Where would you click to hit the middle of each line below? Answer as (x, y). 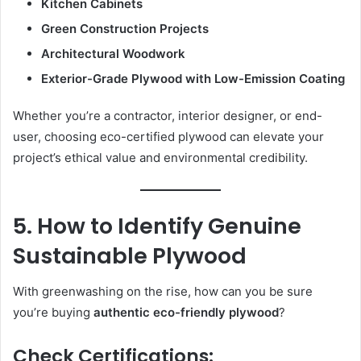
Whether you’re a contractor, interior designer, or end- (168, 116)
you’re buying (53, 313)
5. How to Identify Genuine (157, 226)
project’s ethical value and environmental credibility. (160, 158)
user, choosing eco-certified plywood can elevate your (168, 137)
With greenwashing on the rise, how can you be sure (163, 292)
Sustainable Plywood (130, 255)
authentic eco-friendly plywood (186, 313)
